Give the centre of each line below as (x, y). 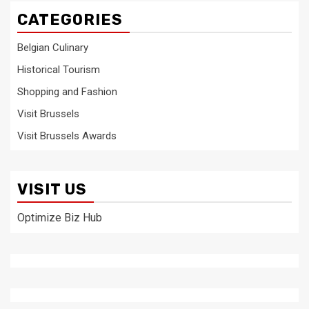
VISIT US (52, 189)
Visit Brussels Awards (67, 136)
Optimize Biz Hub (60, 218)
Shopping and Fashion (67, 92)
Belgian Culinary (53, 48)
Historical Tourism (59, 70)
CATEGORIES (70, 20)
